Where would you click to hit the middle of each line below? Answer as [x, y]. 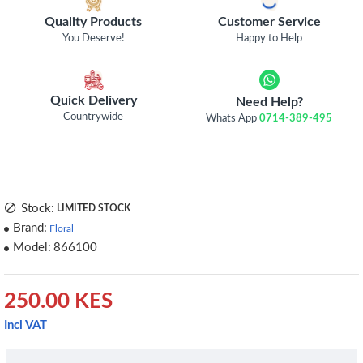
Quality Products [94, 22]
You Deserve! [93, 38]
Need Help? [269, 102]
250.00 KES [58, 301]
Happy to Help [269, 38]
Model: [32, 248]
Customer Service [269, 22]
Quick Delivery [93, 100]
